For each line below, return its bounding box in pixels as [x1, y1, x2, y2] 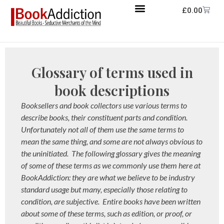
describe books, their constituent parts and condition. [21, 112, 187, 122]
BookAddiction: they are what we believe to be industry [21, 172, 195, 182]
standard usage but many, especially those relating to [21, 184, 187, 194]
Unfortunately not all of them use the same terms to [21, 124, 184, 134]
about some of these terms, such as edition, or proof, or [21, 208, 192, 218]
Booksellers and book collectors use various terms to [21, 100, 187, 110]
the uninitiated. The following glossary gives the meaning [21, 148, 200, 158]
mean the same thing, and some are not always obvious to [21, 136, 202, 146]
